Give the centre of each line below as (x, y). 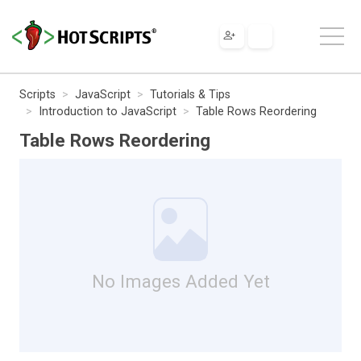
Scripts (37, 94)
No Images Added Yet (180, 281)
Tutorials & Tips (190, 94)
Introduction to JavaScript (108, 111)
